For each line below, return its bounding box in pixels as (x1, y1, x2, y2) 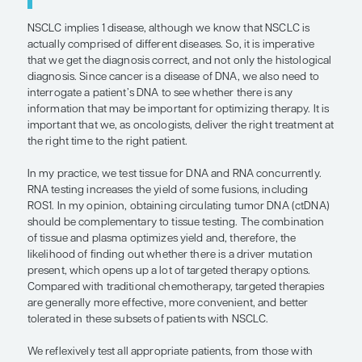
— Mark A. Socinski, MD (60, 217, 215, 232)
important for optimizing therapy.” (60, 183, 338, 200)
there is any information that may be (60, 157, 359, 175)
